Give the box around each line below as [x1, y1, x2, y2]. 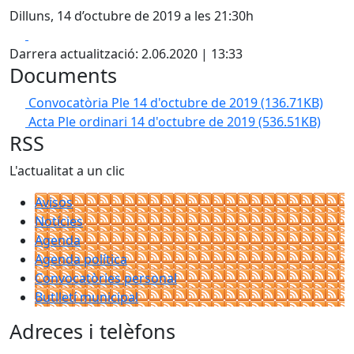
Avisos [35, 194, 73, 211]
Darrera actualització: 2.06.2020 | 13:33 [9, 45, 243, 62]
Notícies [35, 213, 83, 230]
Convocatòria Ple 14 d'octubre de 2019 [28, 94, 261, 111]
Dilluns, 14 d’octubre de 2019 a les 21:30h [9, 7, 254, 24]
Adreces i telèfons [9, 318, 175, 345]
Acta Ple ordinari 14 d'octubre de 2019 [28, 113, 258, 130]
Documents [9, 62, 117, 88]
